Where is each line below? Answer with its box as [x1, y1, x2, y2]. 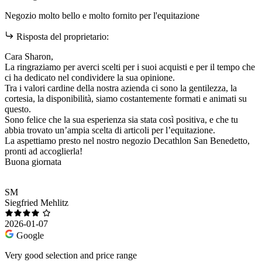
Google [16, 230, 44, 241]
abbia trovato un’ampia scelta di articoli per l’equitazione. [5, 125, 215, 136]
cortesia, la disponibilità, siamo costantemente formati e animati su [5, 94, 247, 104]
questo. [5, 104, 31, 115]
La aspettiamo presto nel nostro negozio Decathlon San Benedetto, [5, 136, 250, 146]
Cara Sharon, [5, 51, 53, 62]
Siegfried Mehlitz [5, 198, 68, 208]
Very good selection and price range [5, 250, 137, 261]
